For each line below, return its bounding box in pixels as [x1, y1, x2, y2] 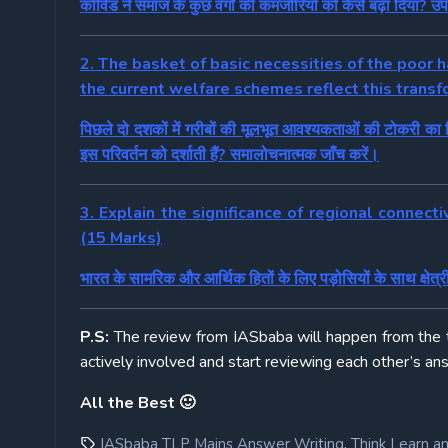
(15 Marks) [80, 227, 162, 250]
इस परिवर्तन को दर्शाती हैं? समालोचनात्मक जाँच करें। [80, 144, 379, 167]
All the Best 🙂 [80, 392, 195, 415]
